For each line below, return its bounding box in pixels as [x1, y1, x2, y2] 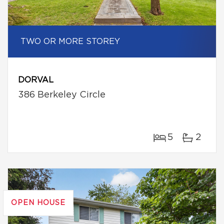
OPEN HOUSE [11, 199, 65, 206]
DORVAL [18, 76, 53, 84]
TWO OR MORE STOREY [20, 37, 120, 45]
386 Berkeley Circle [18, 90, 105, 99]
